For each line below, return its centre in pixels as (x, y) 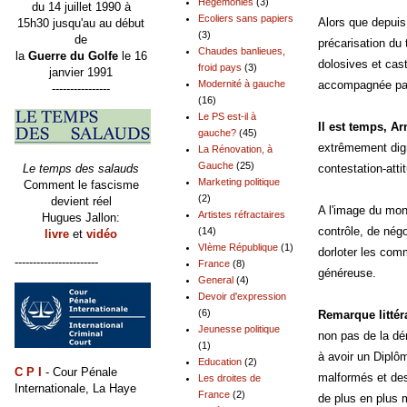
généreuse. (347, 273)
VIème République (238, 247)
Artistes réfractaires (242, 214)
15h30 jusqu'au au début (81, 23)
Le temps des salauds (81, 168)
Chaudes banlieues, (242, 50)
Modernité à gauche (242, 83)
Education (220, 361)
